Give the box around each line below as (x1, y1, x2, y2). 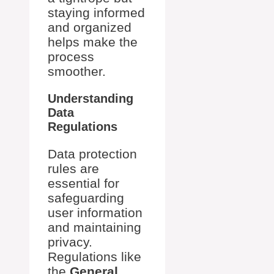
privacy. (48, 235, 92, 249)
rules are (48, 161, 99, 176)
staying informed (48, 6, 145, 20)
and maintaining (48, 220, 141, 234)
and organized (48, 20, 131, 34)
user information (48, 206, 143, 220)
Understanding (48, 92, 133, 105)
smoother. (48, 64, 106, 78)
